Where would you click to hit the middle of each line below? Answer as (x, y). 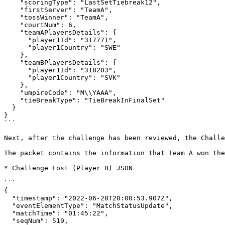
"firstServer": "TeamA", (12, 10)
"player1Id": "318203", (16, 70)
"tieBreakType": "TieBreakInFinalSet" (12, 100)
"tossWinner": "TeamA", (12, 17)
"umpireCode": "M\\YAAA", (12, 93)
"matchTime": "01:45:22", (8, 213)
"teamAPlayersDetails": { (12, 32)
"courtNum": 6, (12, 25)
